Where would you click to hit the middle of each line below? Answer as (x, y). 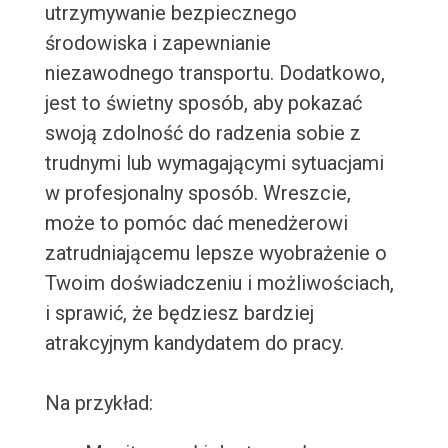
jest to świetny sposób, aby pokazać (203, 103)
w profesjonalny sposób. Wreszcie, (197, 193)
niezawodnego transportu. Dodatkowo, (214, 73)
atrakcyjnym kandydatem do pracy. (194, 343)
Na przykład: (98, 403)
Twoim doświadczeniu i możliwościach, (219, 283)
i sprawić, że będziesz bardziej (179, 313)
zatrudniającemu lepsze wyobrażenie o (215, 253)
